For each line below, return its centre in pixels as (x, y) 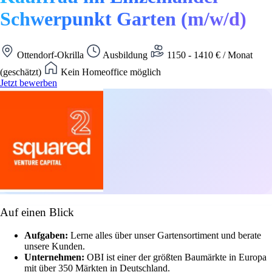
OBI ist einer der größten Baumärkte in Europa (177, 257)
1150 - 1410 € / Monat (209, 55)
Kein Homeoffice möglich (110, 72)
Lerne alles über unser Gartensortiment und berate (166, 236)
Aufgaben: (47, 236)
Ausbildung (125, 55)
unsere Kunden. (55, 246)
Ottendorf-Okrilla (50, 55)
